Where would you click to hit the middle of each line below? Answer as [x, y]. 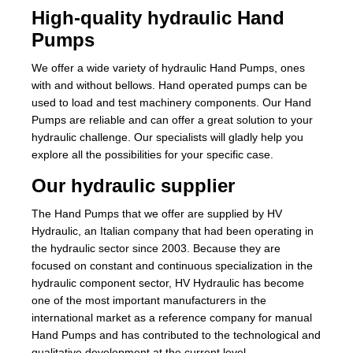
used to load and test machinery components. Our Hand [171, 102]
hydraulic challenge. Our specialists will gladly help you [167, 137]
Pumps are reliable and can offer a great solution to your [172, 120]
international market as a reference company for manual [172, 318]
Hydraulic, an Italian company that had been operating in [173, 231]
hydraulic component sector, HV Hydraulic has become [168, 283]
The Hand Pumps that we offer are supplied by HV [157, 214]
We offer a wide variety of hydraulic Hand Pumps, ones [168, 68]
